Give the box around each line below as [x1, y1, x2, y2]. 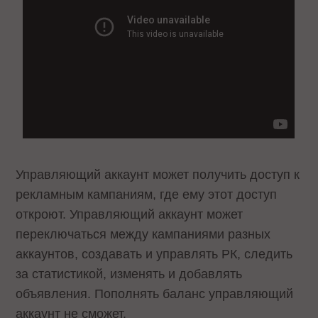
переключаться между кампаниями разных [16, 226, 271, 241]
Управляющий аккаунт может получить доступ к [16, 167, 300, 182]
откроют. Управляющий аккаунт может [16, 207, 243, 221]
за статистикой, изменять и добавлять [16, 266, 243, 281]
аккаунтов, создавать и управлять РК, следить [16, 246, 293, 261]
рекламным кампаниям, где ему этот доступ [16, 187, 278, 202]
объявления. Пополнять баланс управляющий [16, 286, 294, 301]
